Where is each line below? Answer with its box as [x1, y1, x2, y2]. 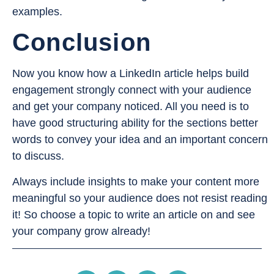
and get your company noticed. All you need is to [12, 100, 249, 113]
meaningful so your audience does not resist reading [12, 191, 267, 204]
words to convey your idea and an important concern [12, 133, 268, 146]
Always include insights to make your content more [12, 175, 259, 188]
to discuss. [12, 150, 67, 163]
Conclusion [12, 29, 151, 56]
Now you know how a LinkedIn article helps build [12, 67, 249, 80]
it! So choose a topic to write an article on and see [12, 208, 255, 221]
